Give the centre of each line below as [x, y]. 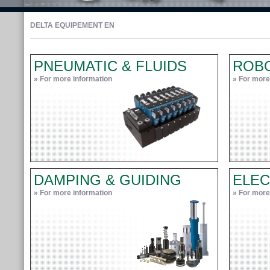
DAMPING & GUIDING [108, 180]
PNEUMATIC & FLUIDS [110, 66]
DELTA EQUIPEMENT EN [72, 25]
